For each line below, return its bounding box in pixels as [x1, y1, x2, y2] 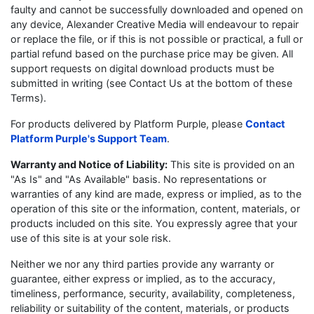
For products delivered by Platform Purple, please [11, 118, 245, 130]
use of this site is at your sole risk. [11, 232, 171, 244]
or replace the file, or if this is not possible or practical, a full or [11, 33, 303, 45]
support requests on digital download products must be [11, 62, 274, 74]
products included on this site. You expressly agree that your [11, 217, 297, 229]
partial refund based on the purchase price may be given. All [11, 48, 293, 60]
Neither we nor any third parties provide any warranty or [11, 258, 274, 270]
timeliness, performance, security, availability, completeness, [11, 287, 295, 299]
